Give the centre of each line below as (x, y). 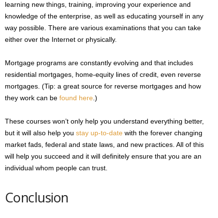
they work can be (32, 98)
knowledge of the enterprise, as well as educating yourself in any (104, 16)
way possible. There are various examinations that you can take (103, 27)
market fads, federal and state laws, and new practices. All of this (104, 144)
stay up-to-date (99, 133)
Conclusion (37, 197)
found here (76, 98)
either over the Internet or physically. (61, 39)
